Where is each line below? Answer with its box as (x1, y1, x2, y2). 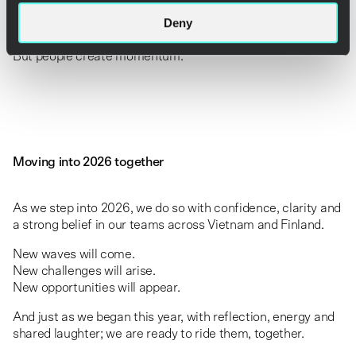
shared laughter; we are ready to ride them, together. (13, 327, 304, 340)
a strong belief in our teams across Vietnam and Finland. (13, 218, 324, 231)
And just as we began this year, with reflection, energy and (13, 310, 335, 323)
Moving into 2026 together (13, 155, 164, 168)
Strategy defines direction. (13, 33, 161, 46)
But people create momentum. (13, 49, 184, 63)
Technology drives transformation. (13, 16, 203, 29)
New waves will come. (13, 247, 135, 261)
